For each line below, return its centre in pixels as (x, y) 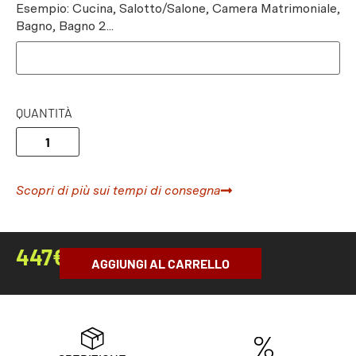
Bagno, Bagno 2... (65, 26)
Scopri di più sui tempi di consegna (118, 191)
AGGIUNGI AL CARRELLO (161, 264)
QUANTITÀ (44, 113)
